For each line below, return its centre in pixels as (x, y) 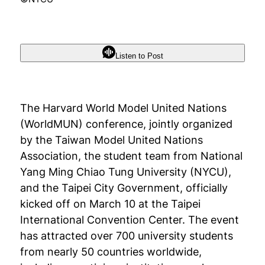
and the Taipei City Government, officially (124, 188)
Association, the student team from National (131, 156)
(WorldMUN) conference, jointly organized (126, 124)
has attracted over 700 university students (126, 236)
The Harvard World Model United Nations (123, 108)
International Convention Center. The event (129, 220)
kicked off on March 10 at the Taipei (110, 204)
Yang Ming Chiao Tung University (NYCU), (125, 172)
